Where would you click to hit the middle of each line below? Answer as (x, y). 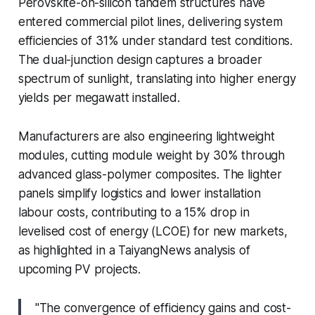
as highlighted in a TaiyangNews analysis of (134, 250)
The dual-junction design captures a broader (140, 59)
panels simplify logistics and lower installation (139, 193)
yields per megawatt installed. (99, 97)
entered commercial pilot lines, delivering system (150, 21)
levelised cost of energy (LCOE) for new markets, (153, 231)
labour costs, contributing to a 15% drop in (134, 212)
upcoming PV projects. (79, 269)
